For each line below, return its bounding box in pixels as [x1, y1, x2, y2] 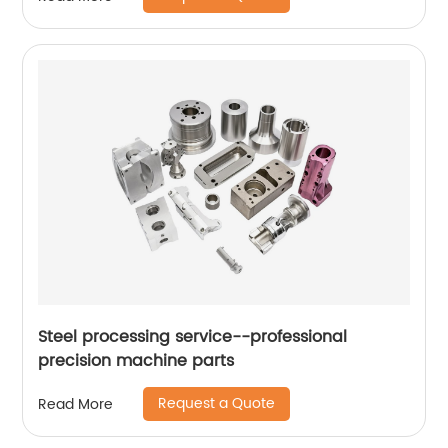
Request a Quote [158, 392, 276, 415]
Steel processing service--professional [38, 324, 348, 350]
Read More [38, 392, 114, 416]
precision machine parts [38, 348, 235, 374]
